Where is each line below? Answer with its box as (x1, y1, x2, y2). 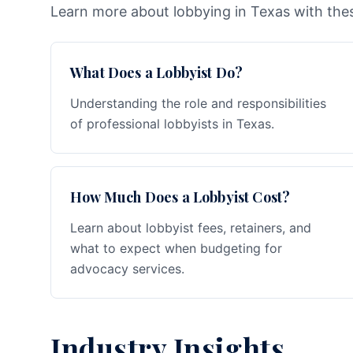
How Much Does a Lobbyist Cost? (70, 188, 291, 206)
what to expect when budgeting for (70, 240, 282, 256)
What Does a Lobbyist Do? (70, 63, 243, 82)
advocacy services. (70, 261, 184, 277)
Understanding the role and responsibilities (70, 95, 326, 111)
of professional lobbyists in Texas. (70, 116, 274, 132)
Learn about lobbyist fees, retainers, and (70, 220, 311, 236)
